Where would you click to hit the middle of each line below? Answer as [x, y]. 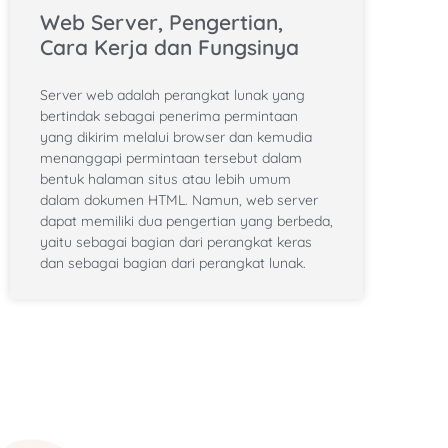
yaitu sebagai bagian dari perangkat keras [176, 241]
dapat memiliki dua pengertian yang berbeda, [186, 220]
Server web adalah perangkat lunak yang [172, 94]
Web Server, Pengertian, [161, 21]
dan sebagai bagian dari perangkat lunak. [173, 262]
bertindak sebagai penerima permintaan [169, 115]
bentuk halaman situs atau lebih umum [165, 178]
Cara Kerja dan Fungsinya [169, 46]
